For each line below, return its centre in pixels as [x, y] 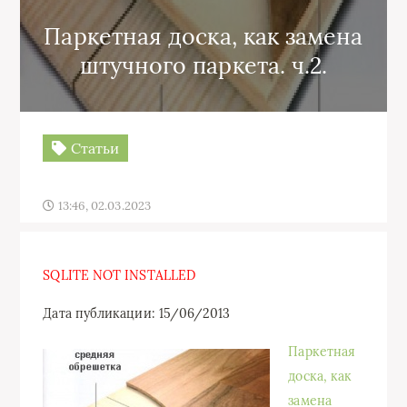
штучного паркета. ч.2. [203, 65]
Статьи [93, 148]
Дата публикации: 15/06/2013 [137, 313]
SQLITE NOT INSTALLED [119, 275]
